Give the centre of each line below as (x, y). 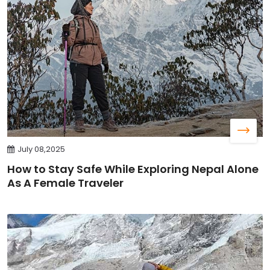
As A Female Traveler (65, 183)
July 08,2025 (41, 149)
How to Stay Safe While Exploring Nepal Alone (133, 169)
